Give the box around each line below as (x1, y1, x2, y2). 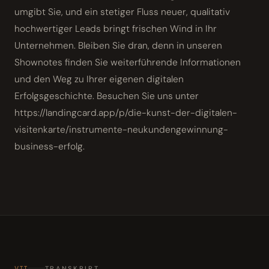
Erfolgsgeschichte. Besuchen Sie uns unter (14, 89, 199, 102)
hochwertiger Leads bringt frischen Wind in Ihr (14, 22, 217, 35)
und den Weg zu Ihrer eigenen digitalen (14, 73, 184, 85)
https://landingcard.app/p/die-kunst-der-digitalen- (14, 106, 237, 119)
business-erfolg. (14, 140, 85, 153)
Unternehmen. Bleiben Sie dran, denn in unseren (14, 39, 222, 52)
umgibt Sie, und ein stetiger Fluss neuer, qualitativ (14, 5, 230, 18)
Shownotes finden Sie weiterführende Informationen (14, 56, 241, 68)
